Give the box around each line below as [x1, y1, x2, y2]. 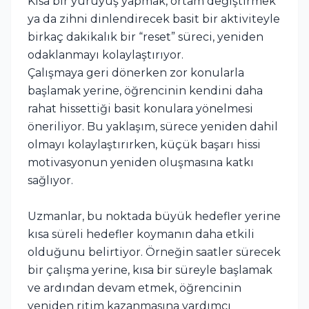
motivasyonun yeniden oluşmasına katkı [28, 155, 254, 169]
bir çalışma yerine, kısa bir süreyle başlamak [28, 263, 272, 277]
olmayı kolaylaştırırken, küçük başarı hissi [28, 137, 261, 151]
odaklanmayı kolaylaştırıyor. [28, 48, 183, 61]
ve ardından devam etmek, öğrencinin [28, 281, 241, 295]
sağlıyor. [28, 173, 73, 187]
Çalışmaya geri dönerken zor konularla [28, 66, 244, 79]
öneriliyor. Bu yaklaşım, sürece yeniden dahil [28, 119, 278, 133]
